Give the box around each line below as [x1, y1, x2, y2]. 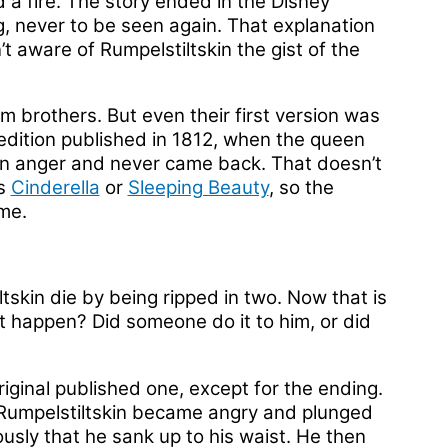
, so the [268, 176, 334, 200]
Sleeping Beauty [127, 176, 269, 200]
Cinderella [10, 176, 100, 200]
